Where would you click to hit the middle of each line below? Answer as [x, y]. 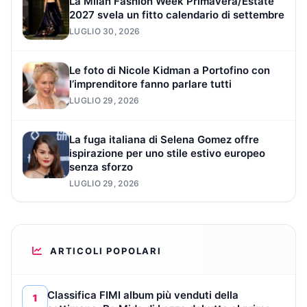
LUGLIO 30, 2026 [105, 32]
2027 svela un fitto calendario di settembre [177, 15]
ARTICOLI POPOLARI [106, 251]
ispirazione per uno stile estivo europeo [167, 153]
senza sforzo [101, 167]
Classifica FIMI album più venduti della [143, 295]
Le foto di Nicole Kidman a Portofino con [170, 71]
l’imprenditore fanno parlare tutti [150, 84]
